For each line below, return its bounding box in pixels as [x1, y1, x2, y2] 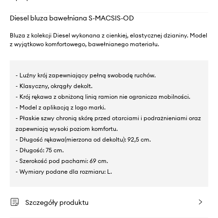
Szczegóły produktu [25, 198, 89, 207]
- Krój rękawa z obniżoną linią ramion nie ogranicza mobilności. [16, 93, 190, 100]
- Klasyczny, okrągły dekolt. [16, 82, 92, 90]
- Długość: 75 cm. [16, 146, 64, 154]
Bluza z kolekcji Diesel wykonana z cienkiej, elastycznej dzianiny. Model [10, 32, 207, 39]
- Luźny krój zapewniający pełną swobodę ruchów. [16, 72, 156, 79]
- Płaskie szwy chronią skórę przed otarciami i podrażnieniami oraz [16, 114, 201, 122]
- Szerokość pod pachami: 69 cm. [16, 157, 108, 164]
